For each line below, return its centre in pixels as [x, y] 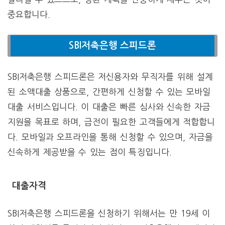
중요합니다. [29, 15]
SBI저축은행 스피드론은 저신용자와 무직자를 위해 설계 [110, 77]
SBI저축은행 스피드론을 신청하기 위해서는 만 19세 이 [109, 213]
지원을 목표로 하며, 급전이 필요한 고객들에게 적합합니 [111, 122]
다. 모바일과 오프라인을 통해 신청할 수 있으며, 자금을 [110, 137]
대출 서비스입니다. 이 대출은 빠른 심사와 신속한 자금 [109, 107]
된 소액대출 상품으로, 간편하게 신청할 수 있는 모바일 [109, 92]
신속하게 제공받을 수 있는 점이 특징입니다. [90, 152]
